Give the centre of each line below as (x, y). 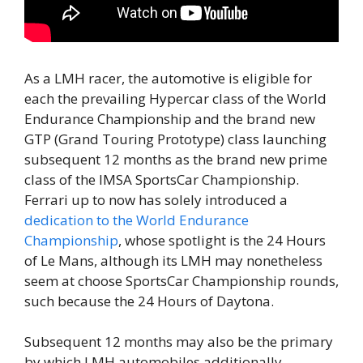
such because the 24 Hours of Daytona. (149, 301)
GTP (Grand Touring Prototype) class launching (175, 139)
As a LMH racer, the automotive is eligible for (168, 78)
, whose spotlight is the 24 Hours (222, 240)
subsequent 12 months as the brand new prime (176, 159)
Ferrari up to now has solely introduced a (156, 199)
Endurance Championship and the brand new (170, 118)
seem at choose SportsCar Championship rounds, (181, 280)
